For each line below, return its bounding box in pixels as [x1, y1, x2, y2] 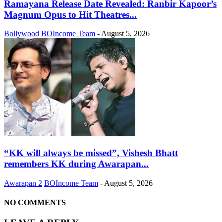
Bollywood [4, 29, 39, 38]
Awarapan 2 [4, 178, 42, 187]
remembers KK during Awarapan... [4, 158, 149, 169]
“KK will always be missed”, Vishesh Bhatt [4, 147, 178, 158]
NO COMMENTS [4, 198, 66, 207]
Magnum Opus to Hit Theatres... [4, 9, 137, 20]
